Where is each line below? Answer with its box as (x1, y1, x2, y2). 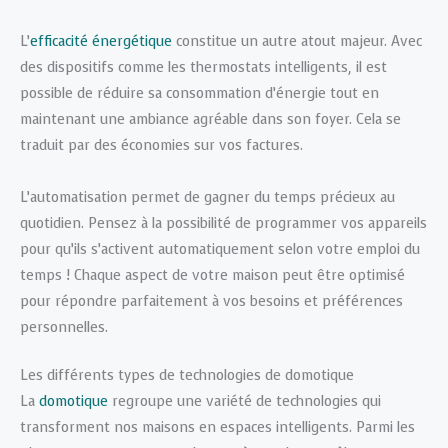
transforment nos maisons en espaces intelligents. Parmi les (20, 418, 415, 438)
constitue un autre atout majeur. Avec (172, 31, 422, 51)
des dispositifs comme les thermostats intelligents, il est (20, 57, 387, 77)
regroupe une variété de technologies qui (108, 392, 381, 412)
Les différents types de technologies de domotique (20, 366, 354, 386)
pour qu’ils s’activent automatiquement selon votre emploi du (20, 239, 420, 259)
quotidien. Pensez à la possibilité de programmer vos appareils (20, 213, 427, 233)
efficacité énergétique (30, 31, 172, 51)
